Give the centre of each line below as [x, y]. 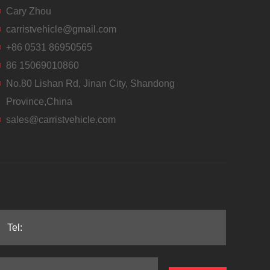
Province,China [39, 101]
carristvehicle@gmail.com [61, 29]
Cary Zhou [29, 11]
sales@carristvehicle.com [61, 119]
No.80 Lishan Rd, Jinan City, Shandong [91, 83]
